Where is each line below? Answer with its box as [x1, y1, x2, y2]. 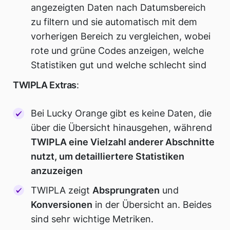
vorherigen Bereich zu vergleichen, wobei [31, 30, 211, 42]
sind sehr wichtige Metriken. [31, 213, 154, 224]
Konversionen [31, 199, 93, 210]
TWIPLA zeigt [31, 184, 93, 196]
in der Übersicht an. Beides [92, 199, 212, 210]
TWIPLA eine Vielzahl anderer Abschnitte [31, 137, 215, 148]
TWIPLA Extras [13, 80, 77, 91]
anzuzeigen [31, 165, 83, 177]
